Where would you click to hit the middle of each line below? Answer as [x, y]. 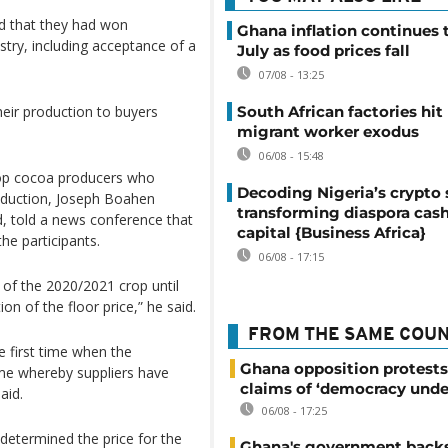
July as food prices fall [323, 50]
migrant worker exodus [328, 131]
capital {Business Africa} [331, 232]
